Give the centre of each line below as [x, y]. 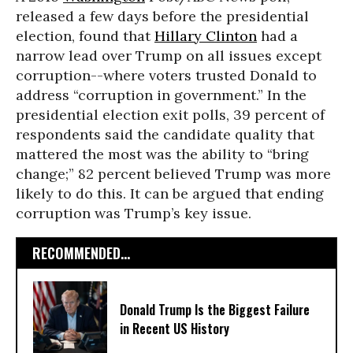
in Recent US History [175, 329]
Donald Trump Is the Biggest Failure [215, 310]
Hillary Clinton [206, 36]
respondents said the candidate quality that [165, 134]
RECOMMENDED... [81, 253]
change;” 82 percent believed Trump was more [173, 174]
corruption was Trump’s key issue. [134, 213]
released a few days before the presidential [162, 16]
